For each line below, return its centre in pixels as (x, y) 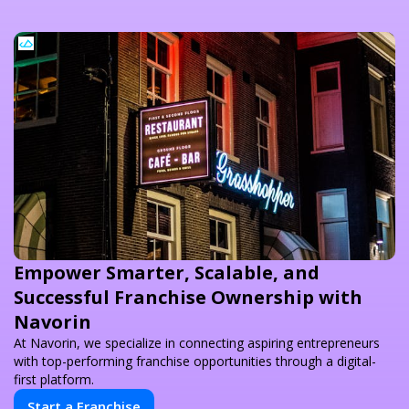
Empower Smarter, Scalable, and (167, 273)
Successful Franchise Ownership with (188, 298)
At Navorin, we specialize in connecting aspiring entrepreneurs (197, 343)
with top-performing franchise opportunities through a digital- (195, 362)
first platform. (54, 380)
